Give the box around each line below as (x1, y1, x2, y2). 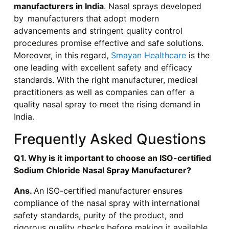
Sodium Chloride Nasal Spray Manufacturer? (13, 165, 191, 176)
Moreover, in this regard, (13, 50, 111, 61)
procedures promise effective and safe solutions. (13, 38, 203, 49)
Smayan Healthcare (110, 50, 186, 61)
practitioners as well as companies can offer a (13, 87, 194, 98)
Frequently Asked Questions (13, 130, 206, 148)
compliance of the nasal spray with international (13, 198, 200, 209)
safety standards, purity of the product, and (13, 210, 184, 221)
